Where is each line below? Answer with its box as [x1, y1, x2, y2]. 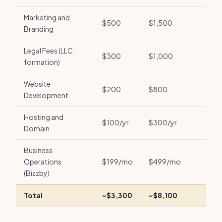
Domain [24, 124, 50, 133]
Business [24, 146, 53, 155]
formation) [24, 57, 60, 66]
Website [24, 79, 51, 88]
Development [24, 91, 68, 100]
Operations [24, 157, 61, 166]
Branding [24, 24, 54, 33]
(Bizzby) [24, 168, 50, 177]
